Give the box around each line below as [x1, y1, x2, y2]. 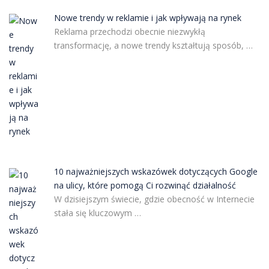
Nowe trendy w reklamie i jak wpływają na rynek [53, 11, 241, 23]
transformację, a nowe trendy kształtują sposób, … [53, 39, 253, 51]
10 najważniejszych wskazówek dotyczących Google [53, 166, 258, 178]
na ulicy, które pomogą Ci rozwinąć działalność [53, 180, 236, 192]
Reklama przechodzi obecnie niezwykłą [53, 25, 205, 37]
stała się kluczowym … [53, 207, 141, 219]
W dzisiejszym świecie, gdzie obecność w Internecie [53, 193, 255, 205]
